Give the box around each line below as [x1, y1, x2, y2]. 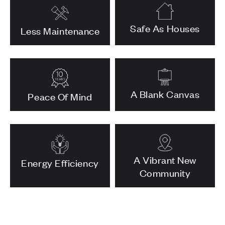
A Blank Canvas [130, 87, 200, 100]
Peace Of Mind [28, 90, 92, 103]
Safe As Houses [130, 21, 200, 34]
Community [139, 166, 191, 179]
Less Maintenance [20, 24, 100, 37]
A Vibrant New [133, 153, 197, 166]
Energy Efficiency [21, 156, 99, 169]
